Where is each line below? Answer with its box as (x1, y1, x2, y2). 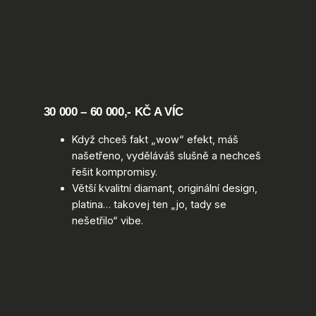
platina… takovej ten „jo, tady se (71, 198, 226, 212)
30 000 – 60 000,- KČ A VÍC (43, 104, 183, 119)
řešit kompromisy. (71, 166, 157, 179)
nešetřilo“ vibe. (71, 214, 143, 228)
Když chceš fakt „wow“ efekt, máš (71, 133, 238, 147)
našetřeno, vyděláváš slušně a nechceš (71, 150, 261, 163)
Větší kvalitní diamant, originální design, (71, 182, 257, 195)
